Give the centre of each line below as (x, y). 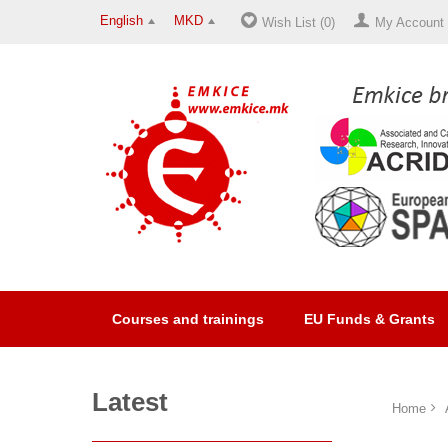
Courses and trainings (188, 319)
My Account (409, 22)
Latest (130, 402)
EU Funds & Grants (369, 319)
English (121, 21)
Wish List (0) (298, 22)
